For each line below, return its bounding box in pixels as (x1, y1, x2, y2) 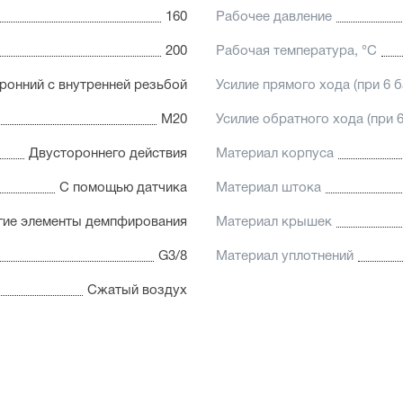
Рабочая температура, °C (216, 45, 377, 58)
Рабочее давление (216, 11, 332, 24)
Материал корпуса (216, 148, 334, 161)
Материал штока (216, 182, 321, 195)
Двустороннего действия (29, 148, 187, 161)
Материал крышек (216, 216, 332, 229)
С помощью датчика (59, 182, 187, 195)
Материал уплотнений (216, 250, 354, 264)
